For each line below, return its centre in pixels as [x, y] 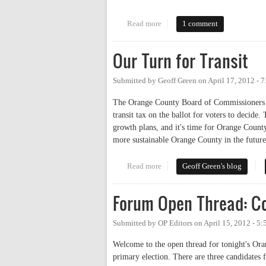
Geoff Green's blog [212, 166]
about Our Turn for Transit [203, 166]
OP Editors [175, 223]
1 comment [200, 24]
